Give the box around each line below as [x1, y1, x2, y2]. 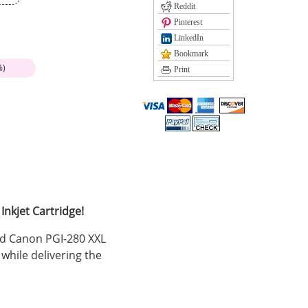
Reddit [171, 1, 195, 12]
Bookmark [171, 49, 208, 59]
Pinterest [171, 17, 202, 27]
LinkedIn [171, 33, 203, 43]
